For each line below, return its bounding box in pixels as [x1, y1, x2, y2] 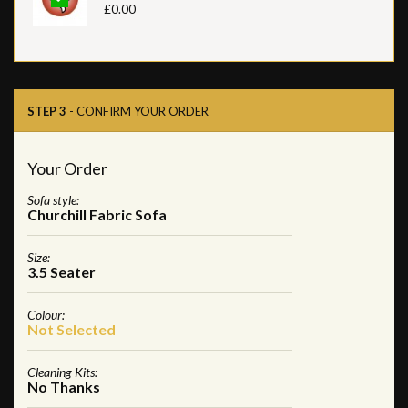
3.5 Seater [27, 262, 96, 280]
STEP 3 [27, 103, 66, 118]
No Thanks [27, 377, 100, 395]
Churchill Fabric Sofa [27, 205, 167, 223]
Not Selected [27, 320, 116, 338]
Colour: [27, 306, 65, 322]
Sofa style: [27, 191, 79, 208]
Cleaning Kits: [27, 363, 97, 380]
